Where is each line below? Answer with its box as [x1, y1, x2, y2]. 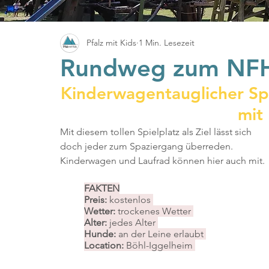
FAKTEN [84, 182, 119, 194]
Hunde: [84, 228, 116, 240]
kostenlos [109, 193, 153, 205]
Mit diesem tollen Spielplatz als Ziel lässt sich [60, 125, 254, 138]
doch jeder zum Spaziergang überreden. [60, 140, 235, 152]
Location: [84, 239, 126, 251]
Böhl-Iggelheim [126, 239, 195, 251]
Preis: [84, 193, 109, 205]
